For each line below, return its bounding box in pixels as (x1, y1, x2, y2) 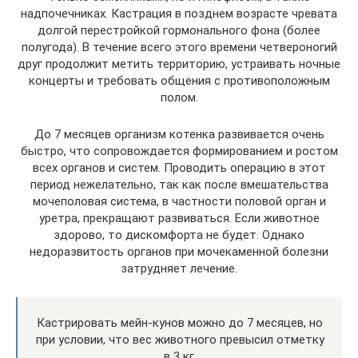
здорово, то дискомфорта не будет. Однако (54, 227, 304, 242)
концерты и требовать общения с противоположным (28, 73, 330, 88)
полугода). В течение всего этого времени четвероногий (21, 39, 337, 54)
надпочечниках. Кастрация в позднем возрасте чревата (21, 6, 337, 21)
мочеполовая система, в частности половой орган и (32, 193, 326, 209)
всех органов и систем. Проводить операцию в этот (32, 160, 326, 175)
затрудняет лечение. (121, 261, 237, 276)
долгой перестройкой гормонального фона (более (38, 22, 320, 38)
